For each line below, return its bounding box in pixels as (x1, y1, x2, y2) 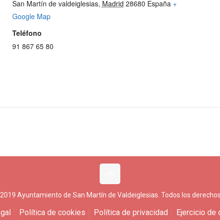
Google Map (12, 11, 51, 22)
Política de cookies (19, 208, 85, 217)
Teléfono (12, 28, 42, 38)
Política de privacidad (93, 208, 168, 217)
